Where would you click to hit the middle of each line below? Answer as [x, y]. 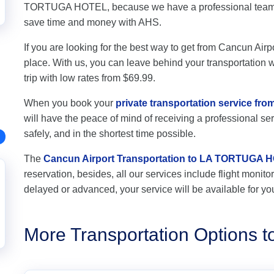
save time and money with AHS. [93, 22]
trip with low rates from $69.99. [90, 78]
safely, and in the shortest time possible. [110, 134]
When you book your [70, 103]
